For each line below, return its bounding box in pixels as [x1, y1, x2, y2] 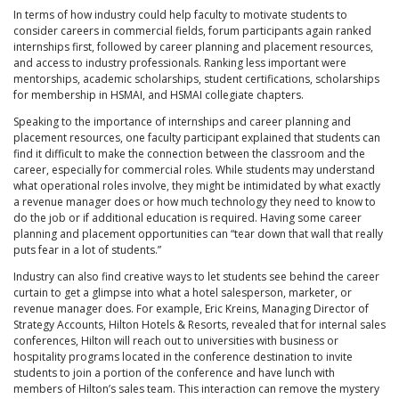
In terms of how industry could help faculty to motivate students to [13, 7, 347, 23]
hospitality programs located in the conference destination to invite [13, 349, 353, 365]
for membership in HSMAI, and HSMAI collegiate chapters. [13, 87, 306, 103]
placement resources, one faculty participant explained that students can [13, 130, 380, 146]
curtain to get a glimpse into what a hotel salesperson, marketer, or [13, 285, 352, 301]
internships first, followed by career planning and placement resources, [13, 39, 373, 55]
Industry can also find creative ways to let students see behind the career [13, 269, 379, 285]
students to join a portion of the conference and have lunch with [13, 365, 335, 381]
